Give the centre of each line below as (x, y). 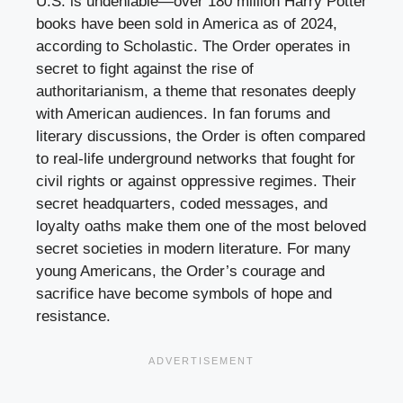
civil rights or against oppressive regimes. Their (196, 181)
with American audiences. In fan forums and (183, 113)
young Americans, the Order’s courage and (180, 271)
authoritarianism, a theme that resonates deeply (196, 91)
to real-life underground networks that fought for (196, 158)
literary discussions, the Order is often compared (201, 136)
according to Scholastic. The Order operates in (193, 46)
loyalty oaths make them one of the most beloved (201, 226)
